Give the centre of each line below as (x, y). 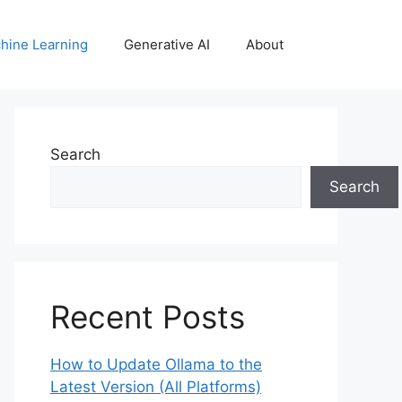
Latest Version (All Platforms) (156, 387)
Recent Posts (148, 317)
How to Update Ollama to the (156, 364)
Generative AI (167, 44)
